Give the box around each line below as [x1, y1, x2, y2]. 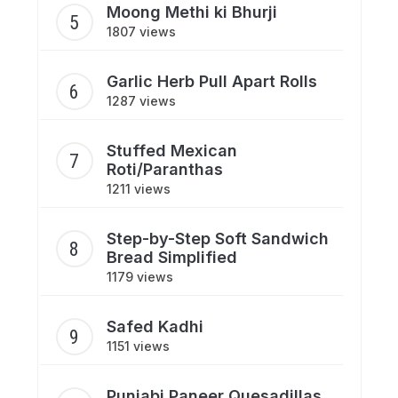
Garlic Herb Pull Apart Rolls [106, 71, 317, 91]
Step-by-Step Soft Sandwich [106, 228, 329, 248]
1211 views [106, 180, 171, 196]
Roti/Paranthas [106, 159, 223, 179]
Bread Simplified [106, 247, 237, 267]
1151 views [106, 338, 170, 354]
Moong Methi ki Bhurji [106, 2, 277, 21]
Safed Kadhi [106, 316, 203, 336]
